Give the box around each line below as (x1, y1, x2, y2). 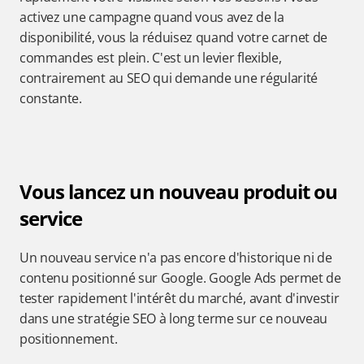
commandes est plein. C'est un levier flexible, (19, 49, 282, 67)
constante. (19, 89, 82, 107)
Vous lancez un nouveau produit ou (19, 178, 338, 205)
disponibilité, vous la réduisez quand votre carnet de (19, 28, 328, 46)
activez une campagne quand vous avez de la (19, 8, 284, 26)
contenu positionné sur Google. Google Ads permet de (19, 269, 341, 287)
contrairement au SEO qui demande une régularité (19, 69, 318, 87)
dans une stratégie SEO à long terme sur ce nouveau (19, 310, 327, 327)
